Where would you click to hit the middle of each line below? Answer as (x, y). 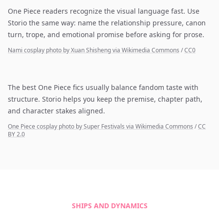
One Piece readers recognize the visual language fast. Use (104, 11)
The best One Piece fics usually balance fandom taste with (103, 87)
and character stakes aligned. (56, 111)
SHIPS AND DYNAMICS (109, 206)
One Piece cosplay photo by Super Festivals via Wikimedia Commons (100, 126)
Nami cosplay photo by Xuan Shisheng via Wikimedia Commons (94, 50)
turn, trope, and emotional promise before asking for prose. (106, 34)
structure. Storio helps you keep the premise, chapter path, (105, 99)
